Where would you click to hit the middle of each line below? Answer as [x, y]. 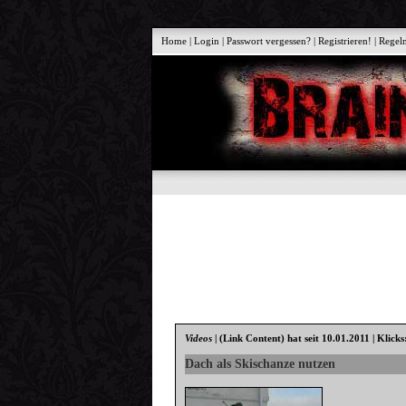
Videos [199, 338]
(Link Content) [252, 338]
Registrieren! [345, 41]
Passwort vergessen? [269, 41]
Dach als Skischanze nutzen [261, 363]
